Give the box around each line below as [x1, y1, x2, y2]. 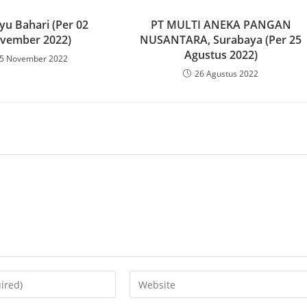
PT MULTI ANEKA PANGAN [150, 17, 291, 32]
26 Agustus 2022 [195, 68, 259, 79]
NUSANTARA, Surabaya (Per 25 [140, 32, 302, 47]
